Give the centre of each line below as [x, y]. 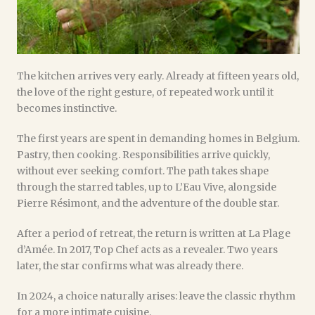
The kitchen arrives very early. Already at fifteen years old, [158, 76]
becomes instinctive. [67, 109]
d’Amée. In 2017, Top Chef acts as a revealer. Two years [147, 250]
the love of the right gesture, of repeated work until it [145, 92]
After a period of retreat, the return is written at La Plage [154, 234]
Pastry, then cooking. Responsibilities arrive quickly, [143, 155]
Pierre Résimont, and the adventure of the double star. [148, 204]
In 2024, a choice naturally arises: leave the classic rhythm [156, 296]
